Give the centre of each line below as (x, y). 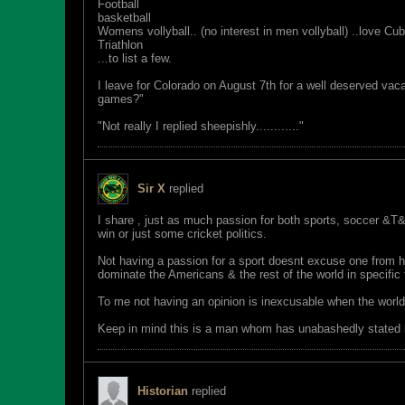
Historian (163, 391)
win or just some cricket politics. (182, 234)
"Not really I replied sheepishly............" (201, 126)
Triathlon (120, 45)
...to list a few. (135, 58)
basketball (124, 18)
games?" (121, 99)
